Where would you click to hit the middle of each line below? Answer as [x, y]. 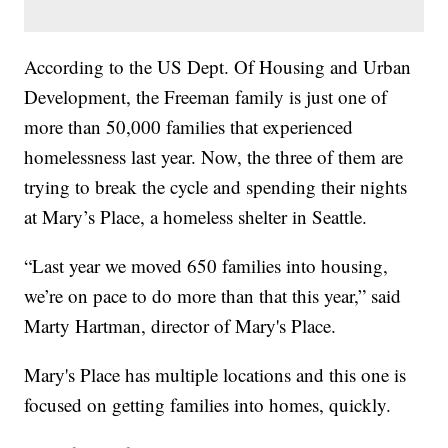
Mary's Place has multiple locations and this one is [215, 375]
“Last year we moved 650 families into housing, [206, 266]
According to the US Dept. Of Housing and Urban [218, 67]
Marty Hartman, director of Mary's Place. [180, 326]
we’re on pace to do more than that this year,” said [213, 296]
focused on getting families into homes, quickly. [208, 405]
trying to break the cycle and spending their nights [216, 187]
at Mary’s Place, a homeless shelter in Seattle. [196, 217]
